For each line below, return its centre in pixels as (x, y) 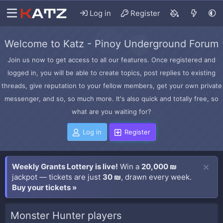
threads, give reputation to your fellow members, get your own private (111, 86)
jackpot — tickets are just (57, 177)
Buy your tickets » (44, 187)
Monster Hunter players (66, 216)
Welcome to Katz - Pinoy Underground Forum (111, 44)
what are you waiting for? (111, 111)
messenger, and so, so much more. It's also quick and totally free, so (111, 99)
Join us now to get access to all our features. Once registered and (111, 60)
